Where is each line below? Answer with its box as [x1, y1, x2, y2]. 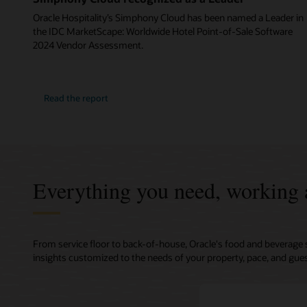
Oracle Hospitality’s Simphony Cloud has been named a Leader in [33, 11, 304, 25]
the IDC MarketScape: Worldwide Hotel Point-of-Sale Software [33, 25, 293, 38]
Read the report [44, 92, 109, 103]
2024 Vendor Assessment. [33, 38, 143, 52]
